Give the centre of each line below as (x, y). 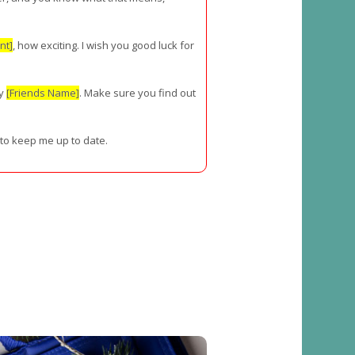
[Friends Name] (43, 93)
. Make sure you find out (137, 93)
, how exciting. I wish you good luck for (103, 45)
